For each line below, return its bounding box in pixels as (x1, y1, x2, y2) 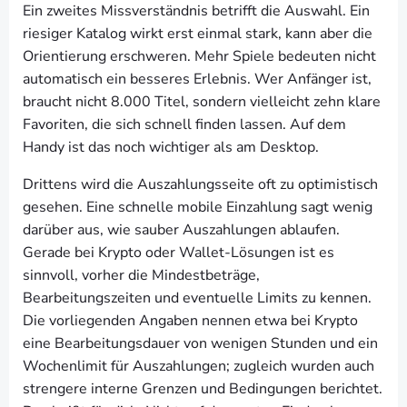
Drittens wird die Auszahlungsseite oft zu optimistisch (23, 174, 378, 194)
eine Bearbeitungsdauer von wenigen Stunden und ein (23, 333, 378, 353)
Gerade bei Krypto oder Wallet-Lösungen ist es (23, 243, 334, 263)
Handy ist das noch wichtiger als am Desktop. (23, 137, 319, 157)
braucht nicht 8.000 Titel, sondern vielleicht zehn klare (23, 92, 381, 112)
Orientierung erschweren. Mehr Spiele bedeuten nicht (23, 46, 376, 66)
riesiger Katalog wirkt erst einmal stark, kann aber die (23, 24, 372, 44)
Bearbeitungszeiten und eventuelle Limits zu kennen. (23, 288, 372, 308)
